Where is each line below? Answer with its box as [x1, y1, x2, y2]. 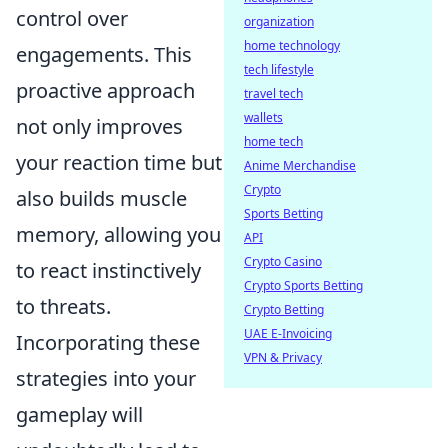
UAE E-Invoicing [244, 325, 332, 342]
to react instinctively [16, 257, 201, 284]
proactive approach [16, 77, 195, 104]
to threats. [16, 293, 111, 320]
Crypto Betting [244, 301, 324, 318]
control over [16, 5, 128, 32]
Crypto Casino [244, 253, 322, 270]
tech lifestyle [244, 61, 314, 78]
